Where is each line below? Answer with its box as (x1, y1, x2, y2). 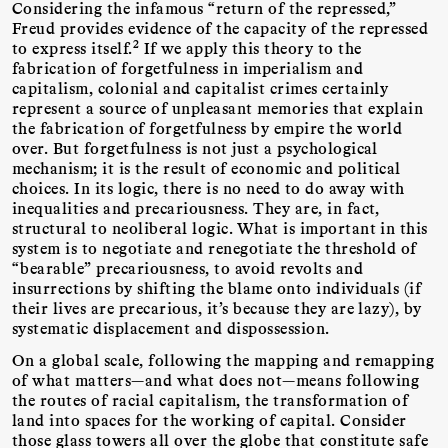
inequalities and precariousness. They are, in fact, (12, 197, 380, 217)
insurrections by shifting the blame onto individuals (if (12, 277, 422, 297)
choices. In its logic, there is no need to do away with (12, 177, 405, 197)
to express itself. (12, 37, 133, 57)
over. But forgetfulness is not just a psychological (12, 137, 378, 157)
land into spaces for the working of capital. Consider (12, 410, 407, 430)
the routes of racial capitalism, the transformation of (12, 390, 409, 410)
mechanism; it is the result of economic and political (12, 157, 401, 177)
